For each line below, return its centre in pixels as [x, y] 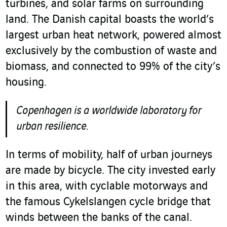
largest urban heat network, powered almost [113, 36]
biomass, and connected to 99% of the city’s [113, 67]
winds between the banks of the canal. [99, 218]
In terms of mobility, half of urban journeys [109, 155]
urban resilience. [52, 127]
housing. [26, 83]
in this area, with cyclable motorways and [107, 187]
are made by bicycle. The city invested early [110, 171]
